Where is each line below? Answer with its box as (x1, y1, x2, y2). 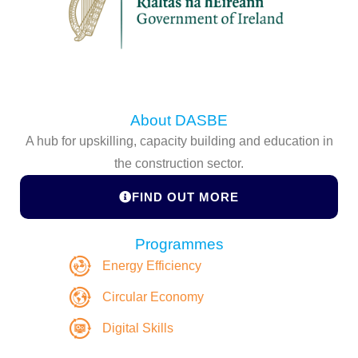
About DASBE (130, 111, 228, 129)
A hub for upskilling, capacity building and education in (25, 133, 333, 148)
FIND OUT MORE (132, 189, 239, 204)
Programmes (134, 235, 224, 253)
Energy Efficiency (101, 258, 201, 272)
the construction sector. (114, 156, 244, 170)
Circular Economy (101, 289, 204, 304)
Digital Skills (101, 320, 173, 335)
